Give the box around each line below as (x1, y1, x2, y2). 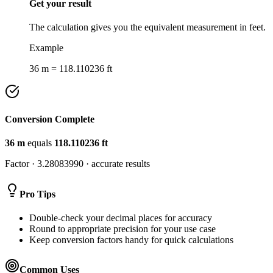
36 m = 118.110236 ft (29, 63, 112, 74)
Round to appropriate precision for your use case (29, 223, 216, 234)
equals (27, 138, 52, 149)
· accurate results (83, 158, 150, 169)
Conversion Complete (5, 114, 94, 125)
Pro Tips (19, 188, 55, 199)
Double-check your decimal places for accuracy (29, 212, 212, 223)
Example (29, 42, 63, 53)
